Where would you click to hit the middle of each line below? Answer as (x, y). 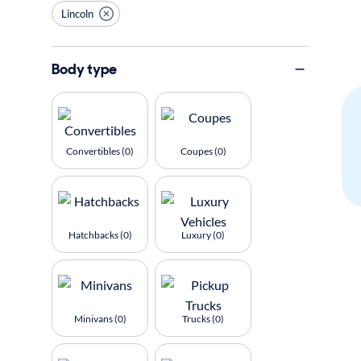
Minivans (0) (100, 319)
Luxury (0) (203, 235)
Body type (84, 69)
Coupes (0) (203, 151)
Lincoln (77, 13)
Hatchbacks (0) (100, 235)
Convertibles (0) (100, 151)
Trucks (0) (203, 319)
